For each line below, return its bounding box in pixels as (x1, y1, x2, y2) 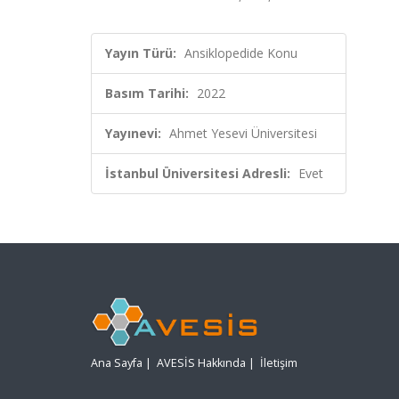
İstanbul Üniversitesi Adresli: (105, 165, 290, 182)
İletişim (260, 355, 297, 371)
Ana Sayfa (91, 355, 142, 371)
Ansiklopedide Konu (184, 45, 297, 61)
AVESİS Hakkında (157, 355, 246, 371)
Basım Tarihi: (105, 85, 189, 102)
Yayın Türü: (105, 45, 176, 61)
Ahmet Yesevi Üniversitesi (169, 125, 317, 142)
